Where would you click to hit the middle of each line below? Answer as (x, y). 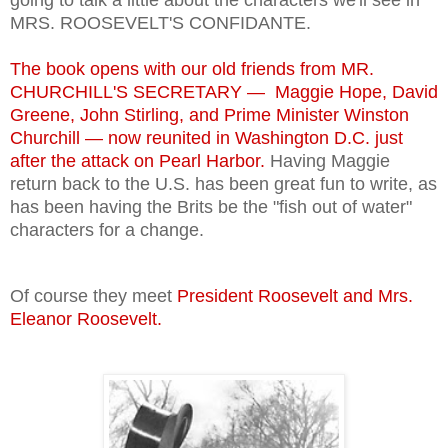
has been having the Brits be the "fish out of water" (211, 206)
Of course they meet (93, 295)
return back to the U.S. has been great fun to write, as (223, 183)
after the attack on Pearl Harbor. (140, 160)
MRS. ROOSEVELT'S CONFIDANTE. (160, 22)
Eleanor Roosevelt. (86, 318)
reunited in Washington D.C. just (274, 137)
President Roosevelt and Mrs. (295, 295)
